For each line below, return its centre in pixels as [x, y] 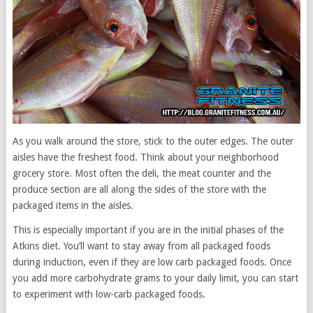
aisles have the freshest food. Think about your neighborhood [145, 157]
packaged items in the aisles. [73, 205]
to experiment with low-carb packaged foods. [109, 294]
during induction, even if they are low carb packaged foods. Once [152, 262]
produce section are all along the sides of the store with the [139, 189]
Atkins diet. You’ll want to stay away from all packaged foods [141, 246]
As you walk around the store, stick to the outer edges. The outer [153, 141]
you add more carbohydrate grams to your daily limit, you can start [155, 278]
